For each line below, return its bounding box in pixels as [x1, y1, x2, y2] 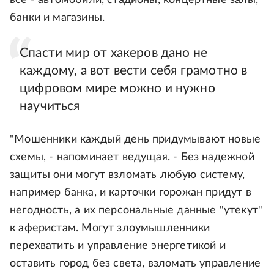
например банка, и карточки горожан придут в [10, 187, 251, 199]
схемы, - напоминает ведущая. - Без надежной [10, 152, 254, 163]
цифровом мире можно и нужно [20, 82, 215, 95]
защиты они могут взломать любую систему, [10, 169, 245, 181]
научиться [20, 100, 80, 113]
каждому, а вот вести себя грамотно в [20, 64, 248, 78]
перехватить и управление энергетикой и [10, 240, 226, 252]
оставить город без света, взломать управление [10, 258, 261, 270]
